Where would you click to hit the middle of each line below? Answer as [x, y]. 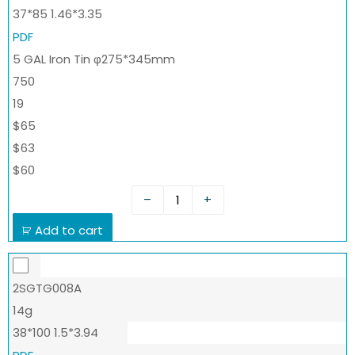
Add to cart [69, 230]
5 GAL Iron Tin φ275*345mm [94, 59]
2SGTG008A [47, 288]
